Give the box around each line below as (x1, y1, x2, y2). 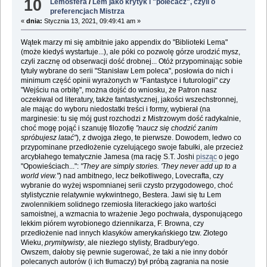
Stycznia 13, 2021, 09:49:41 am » (42, 17, 141, 25)
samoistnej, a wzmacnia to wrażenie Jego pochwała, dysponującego (20, 210, 243, 219)
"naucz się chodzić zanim (135, 124, 218, 133)
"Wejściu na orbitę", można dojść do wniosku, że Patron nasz (20, 86, 217, 95)
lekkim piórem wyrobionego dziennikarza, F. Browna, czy (20, 219, 204, 228)
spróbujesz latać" (20, 133, 76, 142)
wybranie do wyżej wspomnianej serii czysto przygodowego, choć (20, 181, 233, 190)
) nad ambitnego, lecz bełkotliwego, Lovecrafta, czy (58, 172, 223, 181)
